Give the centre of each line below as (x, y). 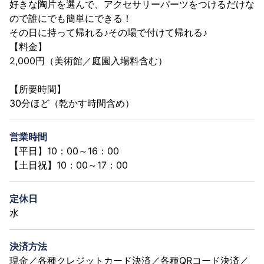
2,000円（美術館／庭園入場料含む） (88, 60)
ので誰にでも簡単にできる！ (71, 18)
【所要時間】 (38, 89)
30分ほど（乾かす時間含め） (72, 103)
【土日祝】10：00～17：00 (69, 165)
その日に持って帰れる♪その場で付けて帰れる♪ (108, 32)
